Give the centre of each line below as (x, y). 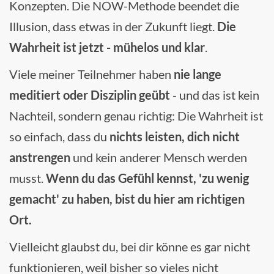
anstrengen (40, 157)
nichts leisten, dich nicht (175, 137)
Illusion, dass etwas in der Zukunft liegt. (113, 27)
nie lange (198, 74)
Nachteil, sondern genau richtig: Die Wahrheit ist (136, 116)
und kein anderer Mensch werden (159, 157)
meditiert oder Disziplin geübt (90, 95)
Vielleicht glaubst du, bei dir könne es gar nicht (130, 247)
